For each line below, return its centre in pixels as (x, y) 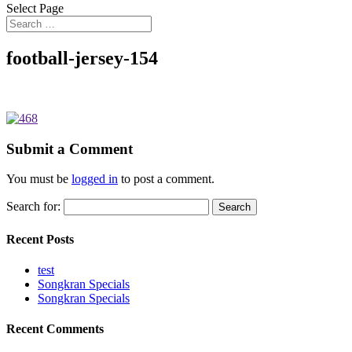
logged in (95, 179)
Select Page (35, 8)
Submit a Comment (70, 148)
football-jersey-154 (82, 58)
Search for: (33, 207)
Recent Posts (40, 239)
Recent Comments (55, 329)
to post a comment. (166, 179)
